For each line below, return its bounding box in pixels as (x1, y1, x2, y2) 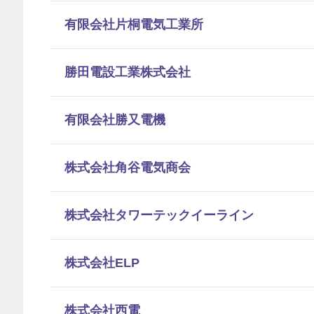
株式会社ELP (64, 256, 139, 270)
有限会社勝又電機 (64, 113, 165, 127)
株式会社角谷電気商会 (64, 161, 191, 175)
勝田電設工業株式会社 (64, 65, 191, 79)
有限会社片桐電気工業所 (64, 18, 203, 32)
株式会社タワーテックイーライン (64, 208, 254, 222)
